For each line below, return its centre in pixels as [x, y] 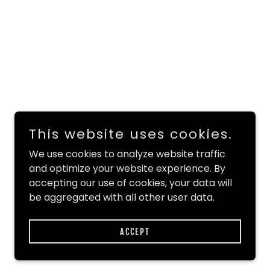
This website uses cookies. [131, 134]
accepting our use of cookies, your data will [130, 183]
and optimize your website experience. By [127, 168]
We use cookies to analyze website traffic [127, 154]
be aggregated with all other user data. [122, 197]
